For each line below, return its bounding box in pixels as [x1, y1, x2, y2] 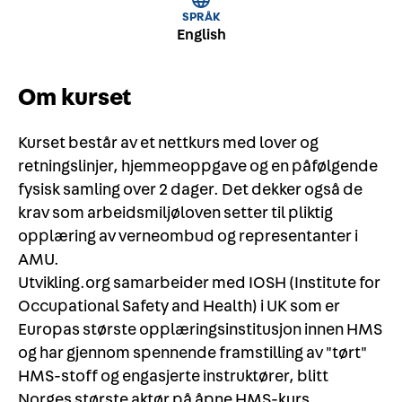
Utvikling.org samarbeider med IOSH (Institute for [18, 275, 380, 292]
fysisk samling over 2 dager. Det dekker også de [18, 181, 363, 198]
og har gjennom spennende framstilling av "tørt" [18, 345, 367, 362]
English [176, 27, 226, 42]
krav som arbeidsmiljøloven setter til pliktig [18, 205, 333, 222]
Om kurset [18, 84, 131, 109]
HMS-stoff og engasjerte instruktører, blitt [18, 368, 328, 385]
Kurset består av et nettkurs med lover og [18, 135, 319, 152]
